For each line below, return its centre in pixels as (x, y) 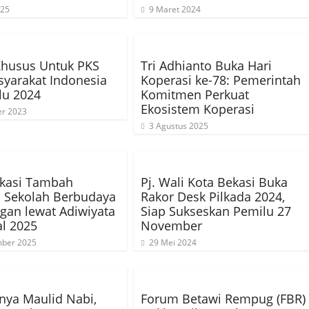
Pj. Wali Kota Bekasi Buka (214, 182)
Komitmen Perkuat (195, 94)
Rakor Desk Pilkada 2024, (213, 197)
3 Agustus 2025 (179, 126)
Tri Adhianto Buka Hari (206, 66)
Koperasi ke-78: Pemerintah (221, 80)
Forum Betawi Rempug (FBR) (223, 299)
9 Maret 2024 (175, 9)
